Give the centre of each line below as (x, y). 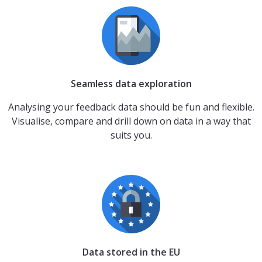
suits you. (131, 135)
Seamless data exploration (131, 83)
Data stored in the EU (131, 252)
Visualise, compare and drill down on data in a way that (131, 121)
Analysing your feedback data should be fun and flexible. (131, 107)
